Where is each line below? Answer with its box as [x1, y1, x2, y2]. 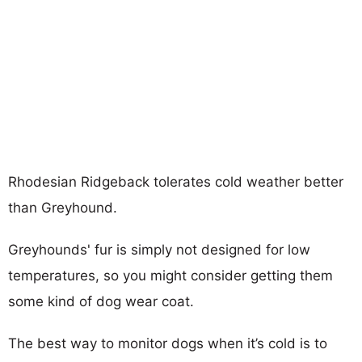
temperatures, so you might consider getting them [8, 267, 333, 284]
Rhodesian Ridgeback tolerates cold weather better [8, 173, 343, 190]
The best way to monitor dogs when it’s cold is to [8, 335, 327, 351]
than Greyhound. [8, 199, 117, 216]
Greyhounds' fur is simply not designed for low [8, 241, 310, 258]
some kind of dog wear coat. [8, 293, 194, 309]
